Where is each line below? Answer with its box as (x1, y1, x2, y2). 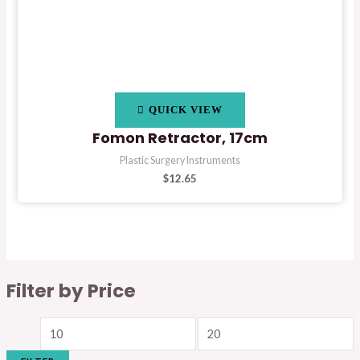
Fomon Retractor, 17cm (92, 127, 268, 148)
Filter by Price (6, 277, 136, 304)
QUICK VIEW (149, 104, 223, 116)
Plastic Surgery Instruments (120, 153, 240, 166)
